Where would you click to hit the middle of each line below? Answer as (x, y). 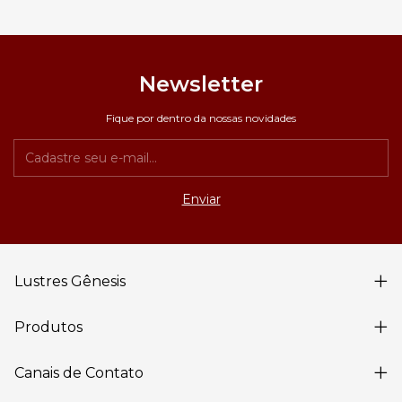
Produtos (48, 328)
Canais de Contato (79, 373)
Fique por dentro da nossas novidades (201, 118)
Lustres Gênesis (70, 282)
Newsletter (201, 84)
